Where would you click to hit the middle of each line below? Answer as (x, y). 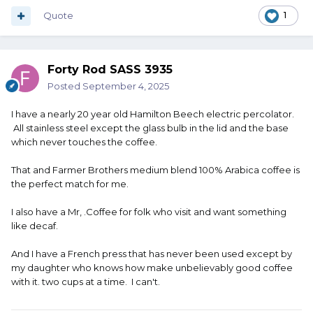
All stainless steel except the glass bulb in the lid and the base (150, 128)
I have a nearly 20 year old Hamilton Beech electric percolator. (153, 114)
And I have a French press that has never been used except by (152, 254)
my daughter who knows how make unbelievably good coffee (152, 268)
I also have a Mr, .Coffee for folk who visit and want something (149, 212)
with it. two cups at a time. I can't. (86, 282)
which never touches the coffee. (84, 142)
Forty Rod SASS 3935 (110, 70)
